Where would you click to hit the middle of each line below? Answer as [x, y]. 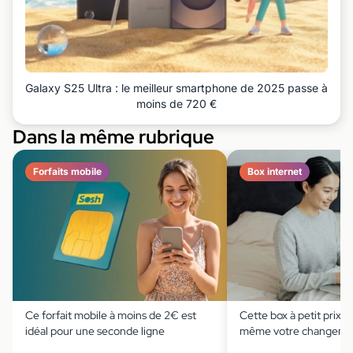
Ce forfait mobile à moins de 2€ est [111, 315]
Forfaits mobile [67, 171]
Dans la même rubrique [113, 136]
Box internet [275, 171]
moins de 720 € [176, 103]
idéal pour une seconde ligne [95, 331]
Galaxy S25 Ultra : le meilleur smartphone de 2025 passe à [176, 87]
